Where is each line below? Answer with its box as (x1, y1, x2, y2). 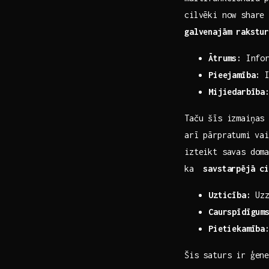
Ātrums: (208, 52, 241, 63)
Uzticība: (208, 189, 251, 200)
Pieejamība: (208, 69, 261, 80)
